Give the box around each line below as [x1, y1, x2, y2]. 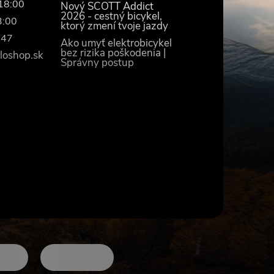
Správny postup [61, 56, 135, 70]
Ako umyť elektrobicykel [61, 36, 172, 50]
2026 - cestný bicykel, [61, 9, 163, 23]
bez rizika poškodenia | [61, 46, 166, 60]
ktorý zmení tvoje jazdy [61, 19, 169, 33]
